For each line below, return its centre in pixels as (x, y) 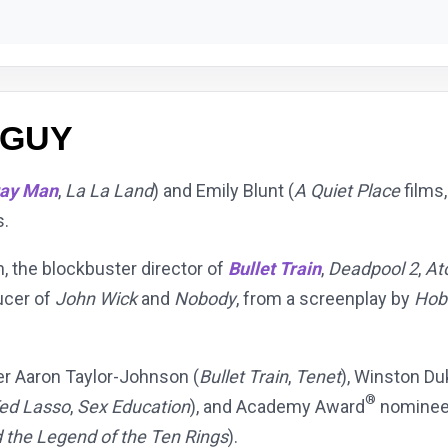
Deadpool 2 (373, 269)
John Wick (96, 299)
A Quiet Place (347, 191)
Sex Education (133, 407)
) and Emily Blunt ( (223, 191)
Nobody (205, 299)
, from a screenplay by (325, 299)
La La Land (109, 191)
